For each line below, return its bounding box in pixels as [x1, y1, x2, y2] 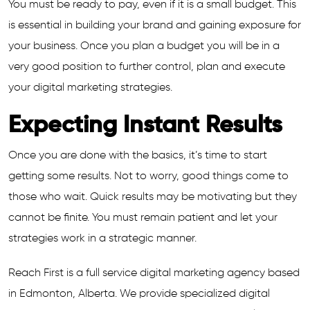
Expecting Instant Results [8, 114, 282, 138]
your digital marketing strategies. [8, 82, 172, 93]
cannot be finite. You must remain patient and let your [8, 212, 277, 224]
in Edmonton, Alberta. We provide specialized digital [8, 289, 270, 300]
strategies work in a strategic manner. [8, 233, 197, 244]
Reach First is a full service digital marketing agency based [8, 268, 300, 279]
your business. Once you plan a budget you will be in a [8, 41, 280, 52]
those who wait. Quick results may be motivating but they [8, 192, 297, 203]
